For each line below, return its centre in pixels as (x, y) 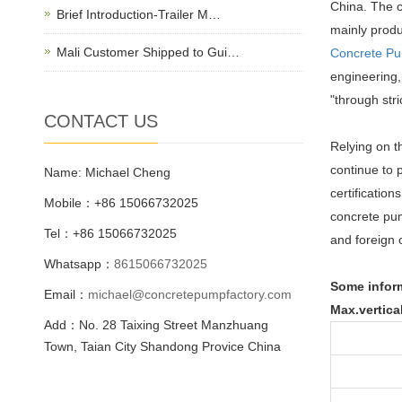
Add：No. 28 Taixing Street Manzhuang (156, 325)
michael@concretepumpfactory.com (189, 295)
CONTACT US (100, 122)
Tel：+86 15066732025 (110, 234)
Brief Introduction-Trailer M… (138, 15)
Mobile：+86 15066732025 (121, 203)
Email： (66, 295)
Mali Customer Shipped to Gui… (148, 52)
